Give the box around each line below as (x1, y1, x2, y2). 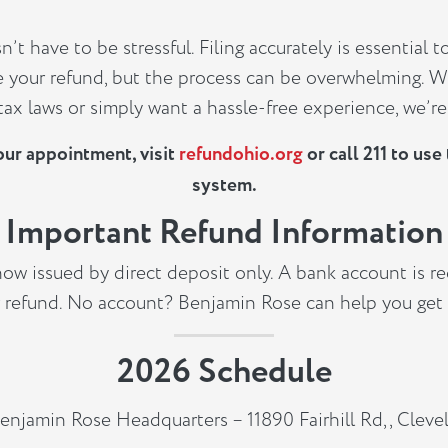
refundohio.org (179, 141, 303, 168)
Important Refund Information (5, 209, 443, 257)
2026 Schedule (116, 348, 332, 396)
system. (191, 172, 257, 199)
